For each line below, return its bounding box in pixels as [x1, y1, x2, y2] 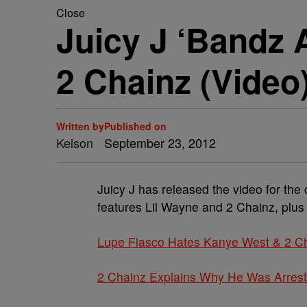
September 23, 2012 [104, 134, 216, 151]
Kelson [56, 134, 93, 151]
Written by [56, 119, 104, 133]
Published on [104, 119, 167, 133]
